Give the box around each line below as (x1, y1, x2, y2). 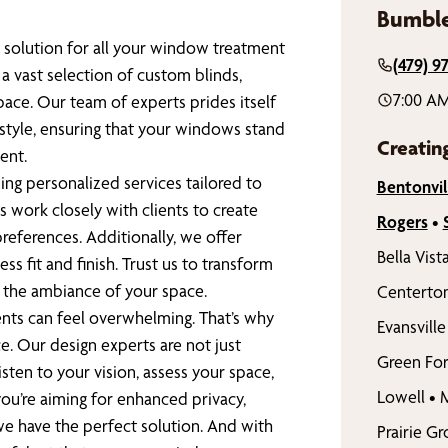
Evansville (376, 316, 446, 338)
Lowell (376, 386, 425, 408)
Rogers (376, 211, 428, 233)
